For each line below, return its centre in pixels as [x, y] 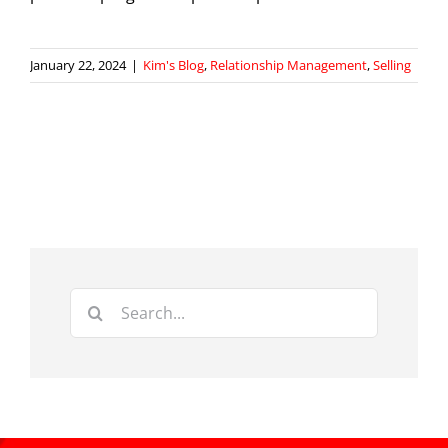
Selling [392, 65]
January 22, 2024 [78, 65]
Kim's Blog [173, 65]
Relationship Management [288, 65]
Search [95, 301]
